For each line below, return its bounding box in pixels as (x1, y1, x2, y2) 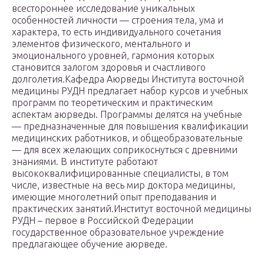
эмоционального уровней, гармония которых (12, 50, 214, 61)
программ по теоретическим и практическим (12, 97, 213, 108)
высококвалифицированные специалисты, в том (12, 168, 229, 179)
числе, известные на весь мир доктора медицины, (12, 180, 235, 191)
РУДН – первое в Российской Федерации (12, 215, 193, 226)
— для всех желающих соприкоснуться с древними (12, 144, 237, 156)
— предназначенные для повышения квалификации (12, 121, 248, 132)
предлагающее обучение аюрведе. (12, 239, 167, 250)
